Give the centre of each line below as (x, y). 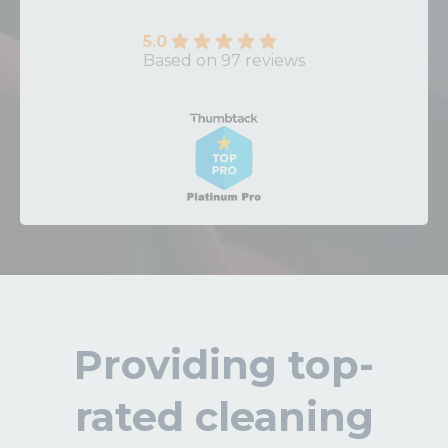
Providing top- (224, 364)
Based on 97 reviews (224, 60)
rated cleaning (224, 416)
